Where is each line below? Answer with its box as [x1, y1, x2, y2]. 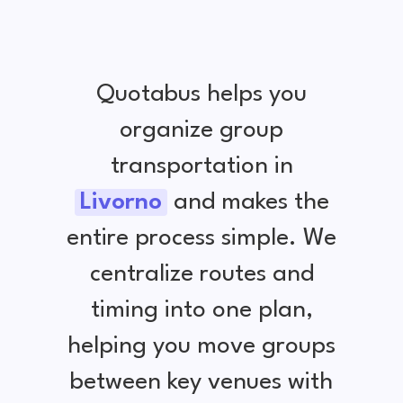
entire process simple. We [67, 226, 336, 250]
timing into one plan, [90, 298, 313, 322]
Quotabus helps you [96, 82, 307, 106]
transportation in [110, 154, 293, 178]
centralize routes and [89, 262, 314, 286]
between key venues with [70, 370, 333, 394]
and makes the [166, 190, 329, 214]
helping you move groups [67, 334, 336, 358]
